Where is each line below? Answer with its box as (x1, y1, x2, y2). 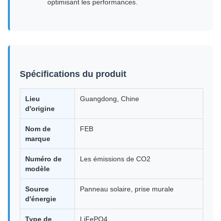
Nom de (25, 125, 51, 133)
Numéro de (25, 155, 62, 163)
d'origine (25, 105, 55, 112)
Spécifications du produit (20, 69, 126, 79)
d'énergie (25, 195, 56, 203)
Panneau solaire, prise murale (80, 185, 174, 193)
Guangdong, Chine (80, 95, 139, 103)
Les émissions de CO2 (80, 155, 150, 163)
